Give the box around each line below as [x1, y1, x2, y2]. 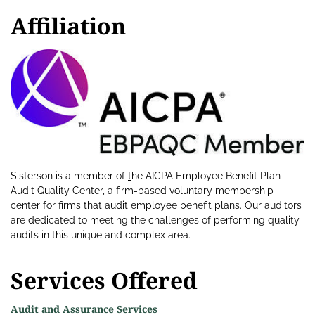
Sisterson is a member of [11, 170, 128, 182]
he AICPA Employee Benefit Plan [131, 170, 281, 182]
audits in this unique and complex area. [11, 229, 191, 241]
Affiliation [11, 11, 126, 41]
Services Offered [11, 265, 198, 296]
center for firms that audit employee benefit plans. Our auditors [11, 200, 302, 212]
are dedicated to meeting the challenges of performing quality [11, 214, 300, 226]
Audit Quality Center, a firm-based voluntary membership [11, 185, 274, 197]
